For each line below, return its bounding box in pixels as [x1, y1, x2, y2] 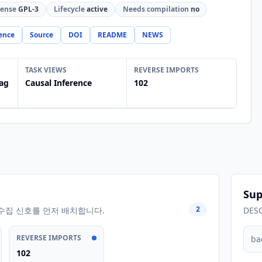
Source [30, 30, 53, 40]
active [85, 4, 108, 14]
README [98, 30, 127, 40]
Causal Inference [25, 77, 92, 88]
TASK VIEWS [25, 65, 67, 75]
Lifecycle [54, 4, 85, 14]
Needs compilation [123, 4, 189, 14]
